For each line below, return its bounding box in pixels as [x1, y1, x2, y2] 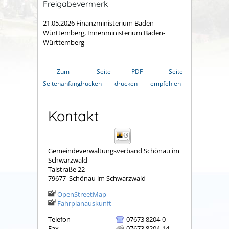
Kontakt [48, 107, 99, 125]
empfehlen [150, 79, 181, 88]
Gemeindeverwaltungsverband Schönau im [48, 146, 179, 156]
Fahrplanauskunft [57, 199, 111, 209]
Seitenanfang [43, 79, 81, 88]
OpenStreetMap [57, 190, 106, 199]
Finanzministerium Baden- [76, 18, 156, 28]
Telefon [48, 215, 71, 224]
